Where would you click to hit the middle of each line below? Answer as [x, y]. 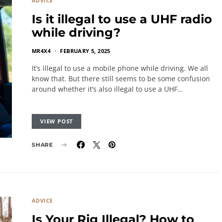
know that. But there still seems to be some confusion [121, 79]
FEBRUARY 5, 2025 [85, 51]
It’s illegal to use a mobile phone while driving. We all [120, 68]
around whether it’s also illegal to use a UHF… [107, 89]
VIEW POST [57, 121]
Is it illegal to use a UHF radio [122, 19]
